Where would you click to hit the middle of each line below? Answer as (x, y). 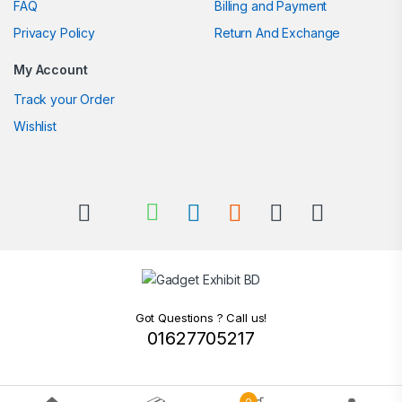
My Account (51, 69)
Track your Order (64, 99)
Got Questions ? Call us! (201, 318)
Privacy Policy (55, 32)
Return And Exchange (278, 32)
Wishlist (35, 126)
